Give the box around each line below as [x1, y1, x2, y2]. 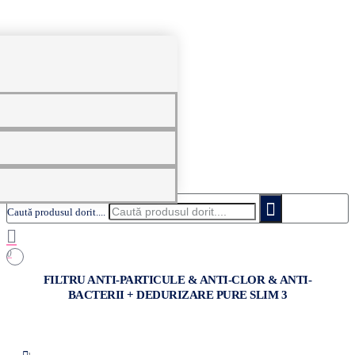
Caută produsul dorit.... [7, 206, 105, 218]
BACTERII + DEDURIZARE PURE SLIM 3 [67, 288, 288, 301]
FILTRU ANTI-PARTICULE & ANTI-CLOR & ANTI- [43, 273, 312, 286]
